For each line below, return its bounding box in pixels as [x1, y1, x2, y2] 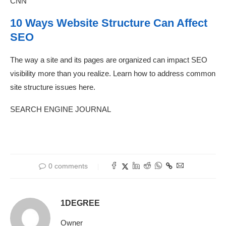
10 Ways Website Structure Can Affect [10, 17, 207, 30]
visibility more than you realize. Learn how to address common [10, 69, 215, 78]
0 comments [48, 162, 88, 171]
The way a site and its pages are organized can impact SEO [10, 55, 207, 65]
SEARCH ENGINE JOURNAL [10, 105, 111, 114]
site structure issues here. [10, 83, 95, 92]
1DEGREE [61, 199, 100, 208]
